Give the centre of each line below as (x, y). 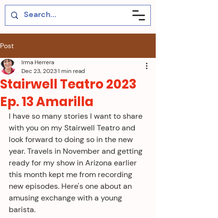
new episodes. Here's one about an (71, 186)
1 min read (72, 71)
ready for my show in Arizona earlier (74, 163)
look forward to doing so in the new (72, 139)
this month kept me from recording (72, 174)
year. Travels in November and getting (77, 151)
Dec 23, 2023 (39, 71)
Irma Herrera (38, 62)
